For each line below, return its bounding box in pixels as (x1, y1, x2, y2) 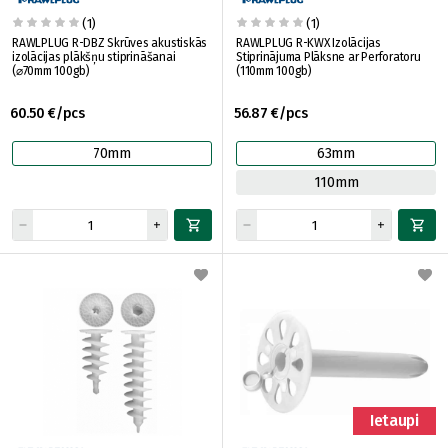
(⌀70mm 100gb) (12, 64, 90, 78)
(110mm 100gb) (236, 64, 312, 78)
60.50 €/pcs (10, 105, 85, 122)
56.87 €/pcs (234, 105, 308, 122)
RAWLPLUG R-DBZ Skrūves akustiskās (12, 36, 208, 50)
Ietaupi (370, 411, 419, 430)
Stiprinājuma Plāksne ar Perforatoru (236, 50, 421, 64)
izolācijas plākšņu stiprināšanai (12, 50, 176, 64)
